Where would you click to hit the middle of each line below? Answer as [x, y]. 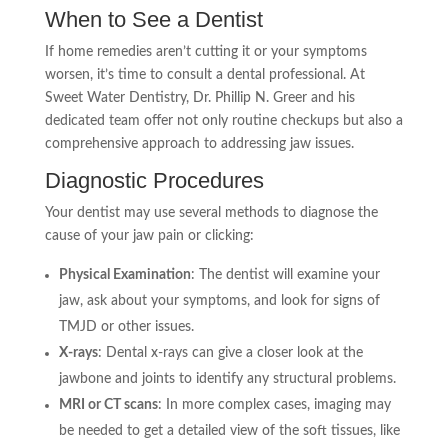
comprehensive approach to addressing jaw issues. [199, 144]
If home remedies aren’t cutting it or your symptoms [205, 52]
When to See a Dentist [153, 19]
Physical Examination [124, 275]
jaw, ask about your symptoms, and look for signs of [219, 301]
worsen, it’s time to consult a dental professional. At [204, 75]
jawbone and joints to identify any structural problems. [227, 379]
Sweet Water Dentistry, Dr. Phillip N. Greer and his [199, 98]
